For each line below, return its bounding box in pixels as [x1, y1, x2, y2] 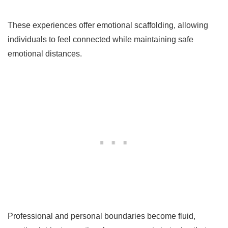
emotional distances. [8, 49, 82, 58]
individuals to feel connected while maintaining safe [8, 35, 193, 44]
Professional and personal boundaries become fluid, [8, 211, 195, 220]
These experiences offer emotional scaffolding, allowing [8, 20, 208, 30]
